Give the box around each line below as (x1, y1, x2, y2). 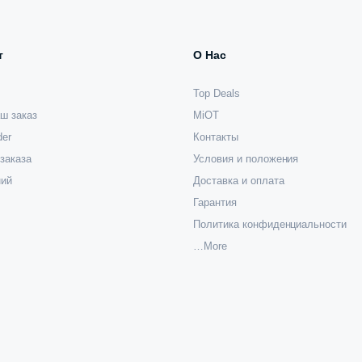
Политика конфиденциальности (193, 218, 347, 231)
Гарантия (193, 196, 237, 209)
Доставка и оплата (193, 175, 284, 187)
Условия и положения (193, 153, 299, 166)
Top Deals (193, 87, 240, 100)
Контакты (193, 131, 238, 144)
